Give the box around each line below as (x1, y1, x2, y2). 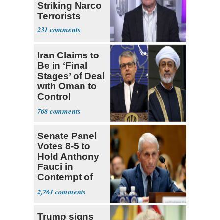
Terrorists (37, 11, 81, 22)
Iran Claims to (37, 50, 99, 61)
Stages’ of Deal (37, 71, 105, 82)
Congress (37, 182, 82, 193)
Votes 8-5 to (37, 141, 90, 152)
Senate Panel (37, 131, 97, 141)
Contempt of (37, 172, 93, 183)
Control (37, 91, 71, 102)
